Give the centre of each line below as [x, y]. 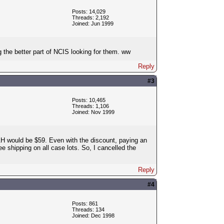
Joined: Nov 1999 [93, 112]
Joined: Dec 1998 [93, 215]
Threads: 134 [88, 209]
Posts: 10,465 [88, 100]
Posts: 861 [85, 203]
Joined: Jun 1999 [92, 23]
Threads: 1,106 [90, 106]
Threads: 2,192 [90, 17]
